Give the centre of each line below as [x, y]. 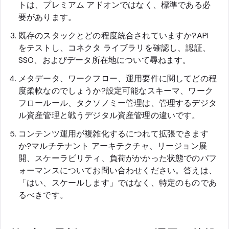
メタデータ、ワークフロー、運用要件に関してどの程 [118, 78]
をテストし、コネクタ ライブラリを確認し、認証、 [114, 48]
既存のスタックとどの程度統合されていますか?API [114, 35]
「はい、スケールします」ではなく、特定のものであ [118, 182]
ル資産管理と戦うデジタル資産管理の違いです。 [109, 115]
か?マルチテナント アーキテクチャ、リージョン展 [113, 146]
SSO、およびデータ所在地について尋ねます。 [105, 60]
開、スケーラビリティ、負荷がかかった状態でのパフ [118, 158]
